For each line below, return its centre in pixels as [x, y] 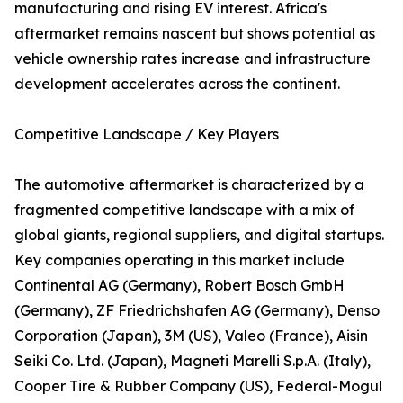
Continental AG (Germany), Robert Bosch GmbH [179, 286]
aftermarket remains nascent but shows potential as [195, 34]
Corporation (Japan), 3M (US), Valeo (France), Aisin [191, 336]
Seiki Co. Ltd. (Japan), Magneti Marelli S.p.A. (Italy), [193, 361]
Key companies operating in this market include [179, 260]
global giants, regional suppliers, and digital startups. [199, 235]
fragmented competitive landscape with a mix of [184, 210]
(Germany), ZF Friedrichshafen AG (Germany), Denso [197, 311]
